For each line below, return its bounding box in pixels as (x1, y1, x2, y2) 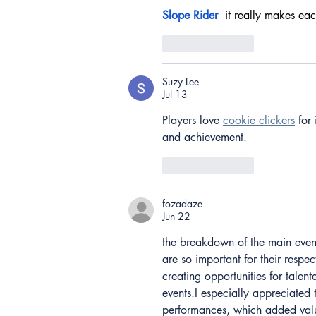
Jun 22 (162, 209, 190, 224)
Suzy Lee (162, 75, 199, 89)
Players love (162, 113, 223, 128)
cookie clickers (223, 113, 295, 128)
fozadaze (162, 197, 202, 211)
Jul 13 (162, 87, 188, 102)
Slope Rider (162, 8, 218, 23)
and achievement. (162, 130, 247, 145)
